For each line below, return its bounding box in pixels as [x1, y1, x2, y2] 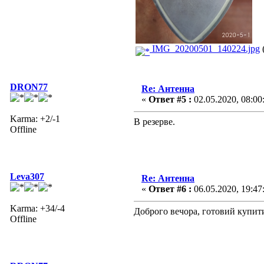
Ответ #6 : [148, 183, 192, 194]
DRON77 [10, 81, 48, 92]
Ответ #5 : [148, 94, 192, 104]
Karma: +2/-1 [10, 113, 60, 124]
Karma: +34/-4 [10, 203, 65, 213]
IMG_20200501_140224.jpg [150, 43, 260, 54]
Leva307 [10, 171, 44, 181]
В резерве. [134, 116, 175, 127]
